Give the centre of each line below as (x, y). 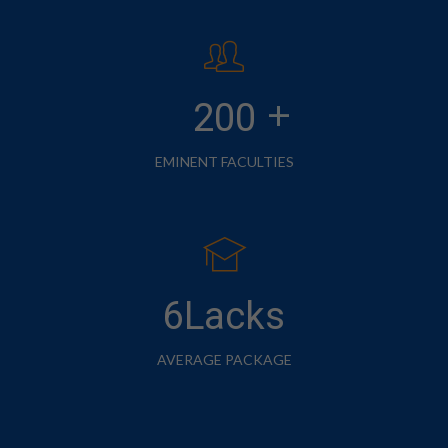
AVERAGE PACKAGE (224, 359)
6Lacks (224, 315)
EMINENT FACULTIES (224, 161)
